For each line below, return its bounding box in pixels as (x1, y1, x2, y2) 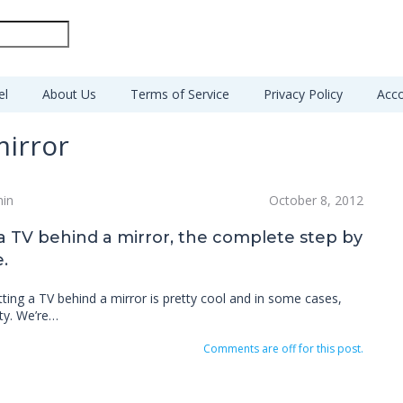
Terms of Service (130, 85, 229, 103)
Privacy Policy (264, 85, 343, 103)
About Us (42, 85, 96, 103)
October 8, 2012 (268, 192, 363, 209)
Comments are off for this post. (202, 341, 363, 356)
